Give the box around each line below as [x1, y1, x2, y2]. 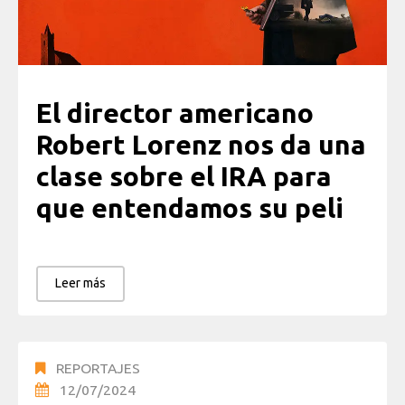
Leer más [55, 275, 106, 290]
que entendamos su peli [36, 193, 344, 224]
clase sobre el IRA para [36, 161, 332, 193]
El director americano [36, 98, 314, 129]
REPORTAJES [56, 359, 140, 376]
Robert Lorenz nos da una [36, 129, 366, 161]
